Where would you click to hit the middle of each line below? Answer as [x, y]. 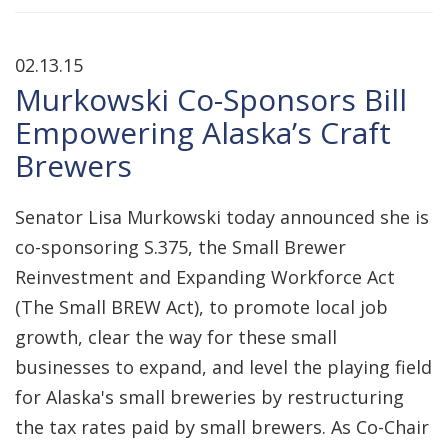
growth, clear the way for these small [176, 337]
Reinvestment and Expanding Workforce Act [205, 277]
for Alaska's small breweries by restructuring [209, 397]
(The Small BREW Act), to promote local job [201, 307]
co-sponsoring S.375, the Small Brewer [180, 247]
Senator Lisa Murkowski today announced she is [222, 217]
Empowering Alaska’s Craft [203, 132]
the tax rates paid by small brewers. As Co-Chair [222, 427]
